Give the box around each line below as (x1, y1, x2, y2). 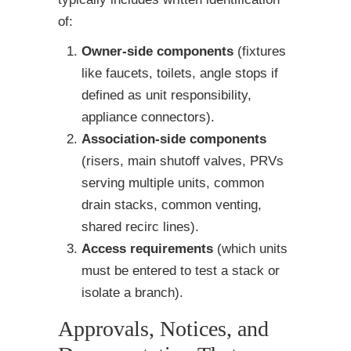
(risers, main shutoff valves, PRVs (81, 154, 284, 169)
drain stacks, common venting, (81, 197, 262, 213)
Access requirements (81, 241, 213, 257)
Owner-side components (81, 44, 233, 60)
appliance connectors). (81, 110, 215, 125)
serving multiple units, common (81, 175, 264, 191)
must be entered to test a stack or (81, 263, 280, 279)
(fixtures (233, 44, 286, 60)
